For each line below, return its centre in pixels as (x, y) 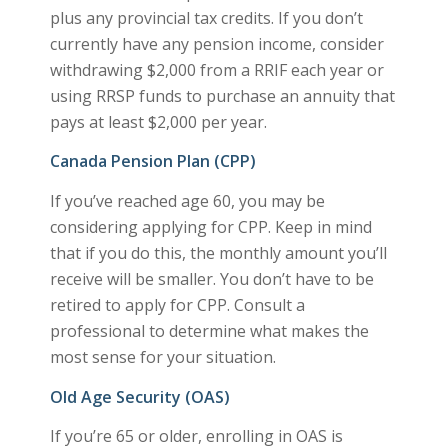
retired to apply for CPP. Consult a (177, 305)
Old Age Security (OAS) (139, 396)
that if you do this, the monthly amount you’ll (218, 253)
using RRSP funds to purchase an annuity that (222, 95)
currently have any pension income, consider (216, 43)
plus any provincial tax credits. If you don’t (206, 17)
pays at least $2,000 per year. (158, 121)
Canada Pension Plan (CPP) (152, 161)
